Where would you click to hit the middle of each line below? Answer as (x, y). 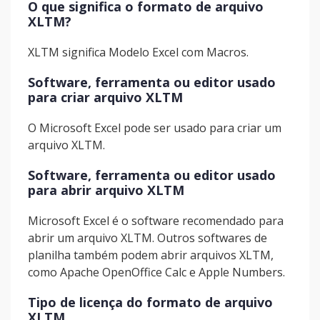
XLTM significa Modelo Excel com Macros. (138, 52)
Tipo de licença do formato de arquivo (150, 302)
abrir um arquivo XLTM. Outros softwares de (147, 238)
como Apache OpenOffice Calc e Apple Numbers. (156, 272)
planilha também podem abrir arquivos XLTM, (151, 255)
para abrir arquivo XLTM (106, 190)
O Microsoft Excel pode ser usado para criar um (155, 128)
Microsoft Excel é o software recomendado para (156, 221)
